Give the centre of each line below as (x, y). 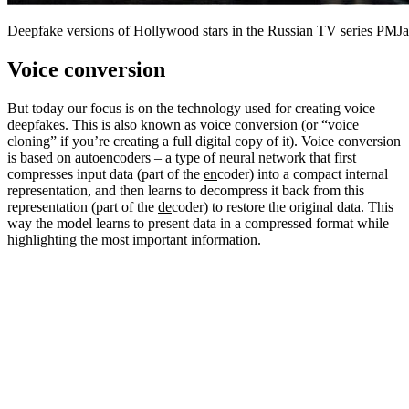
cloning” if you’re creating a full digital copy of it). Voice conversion (204, 141)
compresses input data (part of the (105, 173)
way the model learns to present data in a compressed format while (198, 223)
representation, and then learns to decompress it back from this (186, 190)
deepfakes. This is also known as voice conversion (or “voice (183, 124)
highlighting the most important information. (134, 239)
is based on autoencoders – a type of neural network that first (182, 157)
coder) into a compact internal (303, 173)
